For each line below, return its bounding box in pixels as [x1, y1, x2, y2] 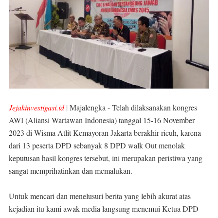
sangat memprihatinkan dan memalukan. [9, 165, 132, 176]
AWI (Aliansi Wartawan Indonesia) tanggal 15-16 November [9, 115, 195, 125]
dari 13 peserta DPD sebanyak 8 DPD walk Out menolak [9, 140, 185, 150]
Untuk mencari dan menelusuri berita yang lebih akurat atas [9, 191, 191, 201]
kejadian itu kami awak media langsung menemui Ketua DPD [9, 203, 199, 214]
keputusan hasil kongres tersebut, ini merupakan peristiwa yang [9, 153, 202, 163]
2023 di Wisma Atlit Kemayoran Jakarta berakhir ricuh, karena [9, 127, 201, 138]
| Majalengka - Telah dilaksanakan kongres [64, 102, 197, 112]
